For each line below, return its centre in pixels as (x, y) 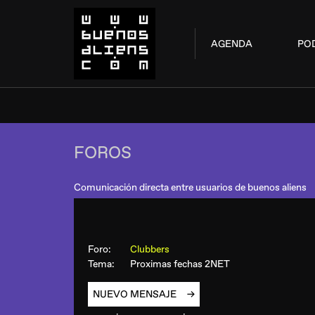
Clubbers (152, 249)
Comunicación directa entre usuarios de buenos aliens (190, 187)
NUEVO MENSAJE (136, 294)
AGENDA (231, 44)
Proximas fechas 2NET (180, 264)
